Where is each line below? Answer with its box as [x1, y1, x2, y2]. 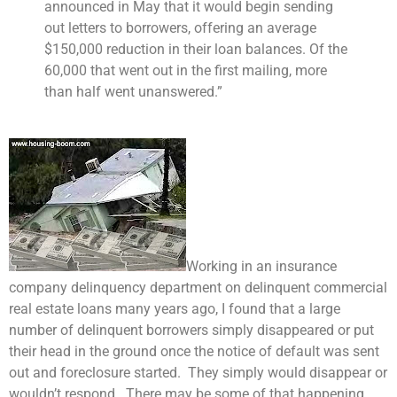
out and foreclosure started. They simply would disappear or [9, 364, 387, 382]
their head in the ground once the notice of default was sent [9, 343, 379, 361]
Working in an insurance [186, 258, 337, 276]
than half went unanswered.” [44, 83, 222, 101]
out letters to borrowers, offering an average [44, 19, 316, 37]
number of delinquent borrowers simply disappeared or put [9, 322, 374, 339]
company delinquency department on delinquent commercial [9, 279, 387, 297]
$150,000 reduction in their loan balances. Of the [44, 41, 347, 58]
